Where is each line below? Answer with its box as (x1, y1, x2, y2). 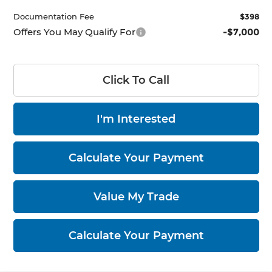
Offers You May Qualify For (13, 26, 135, 38)
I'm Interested (97, 112, 176, 126)
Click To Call (103, 73, 170, 87)
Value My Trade (93, 190, 179, 204)
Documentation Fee (13, 12, 94, 22)
